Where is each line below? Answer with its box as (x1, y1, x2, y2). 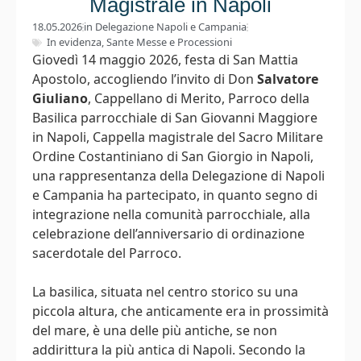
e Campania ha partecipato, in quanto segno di (32, 186, 317, 205)
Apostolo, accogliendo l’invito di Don (32, 70, 257, 89)
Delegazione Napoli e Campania (95, 19, 247, 35)
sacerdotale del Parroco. (32, 244, 181, 263)
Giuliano (32, 89, 88, 108)
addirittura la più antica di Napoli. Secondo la (32, 341, 305, 359)
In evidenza (47, 35, 102, 50)
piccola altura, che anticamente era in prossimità (32, 302, 329, 321)
